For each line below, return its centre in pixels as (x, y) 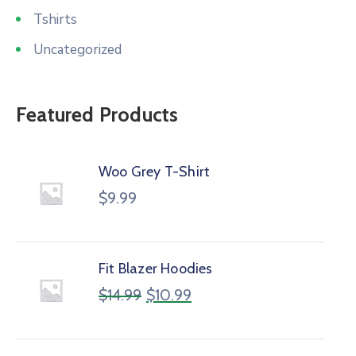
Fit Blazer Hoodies (156, 269)
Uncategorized (77, 50)
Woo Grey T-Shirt (155, 172)
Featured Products (97, 115)
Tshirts (55, 20)
